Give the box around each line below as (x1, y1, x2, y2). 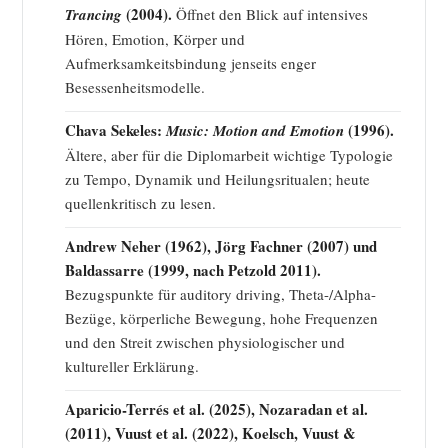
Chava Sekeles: (65, 119, 166, 142)
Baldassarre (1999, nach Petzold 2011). (65, 259, 321, 282)
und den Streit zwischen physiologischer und (65, 332, 345, 353)
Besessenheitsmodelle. (65, 77, 205, 98)
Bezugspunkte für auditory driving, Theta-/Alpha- (65, 284, 376, 305)
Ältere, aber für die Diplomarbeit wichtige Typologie (65, 145, 393, 166)
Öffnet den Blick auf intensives (172, 4, 368, 25)
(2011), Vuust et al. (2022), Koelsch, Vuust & (65, 422, 356, 445)
